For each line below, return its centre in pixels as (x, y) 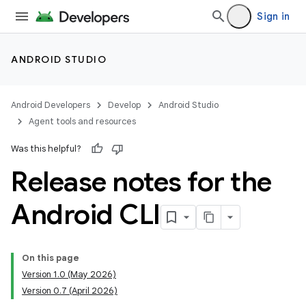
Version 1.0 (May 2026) (69, 274)
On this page (51, 258)
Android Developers (51, 105)
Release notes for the (141, 182)
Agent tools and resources (82, 121)
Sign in (273, 16)
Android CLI (86, 214)
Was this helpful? (46, 149)
